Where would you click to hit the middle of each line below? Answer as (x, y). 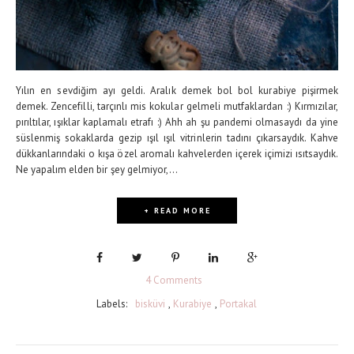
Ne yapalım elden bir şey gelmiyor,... (97, 169)
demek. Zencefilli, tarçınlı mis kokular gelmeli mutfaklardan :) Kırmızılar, (177, 106)
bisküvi (150, 303)
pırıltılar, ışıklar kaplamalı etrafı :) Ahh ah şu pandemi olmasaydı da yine (177, 122)
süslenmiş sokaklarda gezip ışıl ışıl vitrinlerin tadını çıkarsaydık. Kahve (177, 137)
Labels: (115, 303)
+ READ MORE (177, 210)
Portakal (238, 303)
